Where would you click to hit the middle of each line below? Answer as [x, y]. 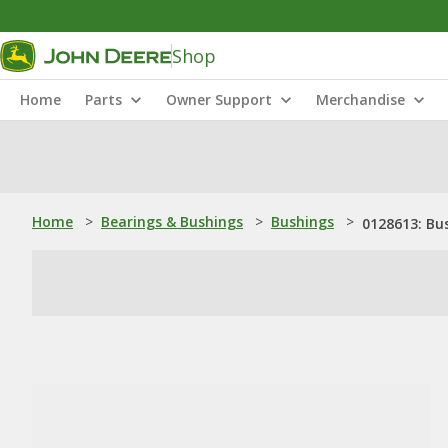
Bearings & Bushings [172, 221]
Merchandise [360, 99]
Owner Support [219, 99]
